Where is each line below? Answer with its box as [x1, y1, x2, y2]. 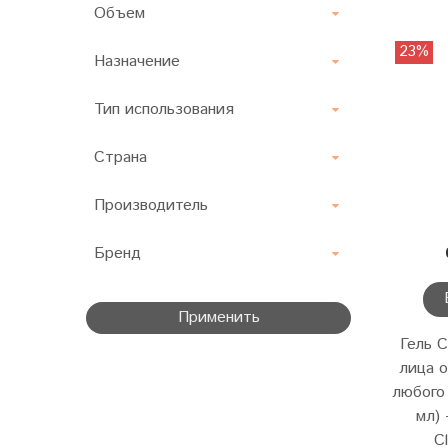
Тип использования [94, 98, 234, 122]
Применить [177, 306, 260, 330]
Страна [94, 146, 147, 170]
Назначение [94, 50, 180, 74]
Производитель [94, 194, 208, 218]
